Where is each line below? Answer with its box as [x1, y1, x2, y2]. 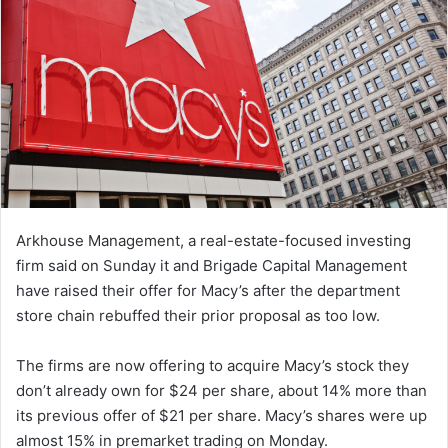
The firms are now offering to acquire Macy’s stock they [16, 355, 409, 375]
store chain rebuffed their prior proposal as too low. [16, 305, 380, 325]
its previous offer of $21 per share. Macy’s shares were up [16, 405, 427, 425]
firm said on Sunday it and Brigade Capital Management [16, 255, 407, 275]
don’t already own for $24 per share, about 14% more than [16, 380, 427, 400]
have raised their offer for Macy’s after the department [16, 280, 400, 300]
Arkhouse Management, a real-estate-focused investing [16, 230, 411, 250]
